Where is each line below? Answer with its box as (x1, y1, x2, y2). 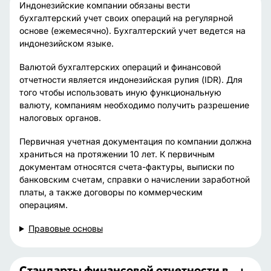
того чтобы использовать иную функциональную (19, 87, 221, 97)
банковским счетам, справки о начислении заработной (19, 174, 250, 184)
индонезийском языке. (19, 38, 114, 48)
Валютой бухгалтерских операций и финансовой (19, 62, 221, 72)
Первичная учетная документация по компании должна (19, 136, 252, 146)
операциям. (19, 200, 68, 210)
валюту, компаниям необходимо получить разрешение (19, 100, 249, 110)
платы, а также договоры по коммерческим (19, 187, 203, 197)
